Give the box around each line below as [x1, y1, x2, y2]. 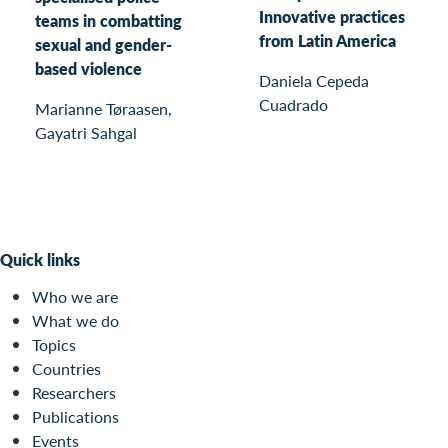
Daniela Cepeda [259, 69, 369, 93]
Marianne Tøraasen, [35, 96, 172, 120]
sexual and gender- [35, 32, 172, 56]
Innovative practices [259, 5, 405, 29]
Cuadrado [259, 93, 328, 117]
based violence [35, 56, 142, 80]
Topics [32, 333, 76, 357]
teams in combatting [35, 8, 182, 32]
